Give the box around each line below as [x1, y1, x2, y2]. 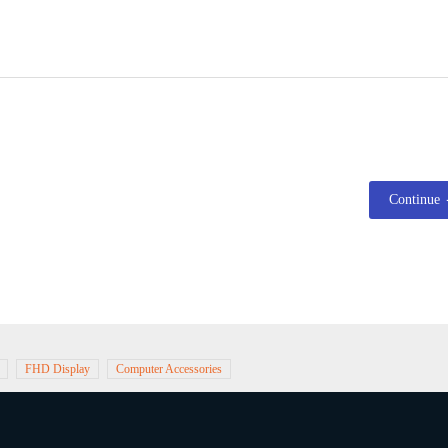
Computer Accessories [116, 361, 222, 376]
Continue [389, 191, 440, 207]
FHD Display [25, 361, 90, 376]
